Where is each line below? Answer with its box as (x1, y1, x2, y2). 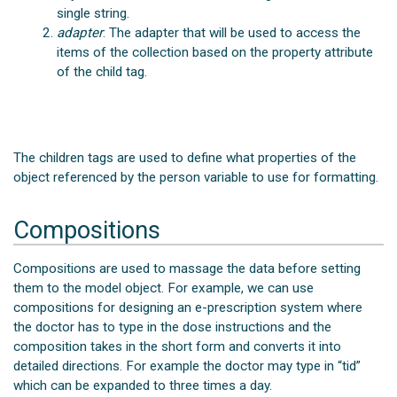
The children (13, 149, 89, 166)
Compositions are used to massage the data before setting (13, 260, 362, 276)
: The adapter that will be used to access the (102, 25, 361, 42)
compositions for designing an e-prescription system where (13, 299, 363, 315)
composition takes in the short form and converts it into (13, 338, 342, 354)
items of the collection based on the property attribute (56, 44, 373, 61)
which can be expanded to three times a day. (13, 377, 273, 393)
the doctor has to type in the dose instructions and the (13, 318, 332, 335)
